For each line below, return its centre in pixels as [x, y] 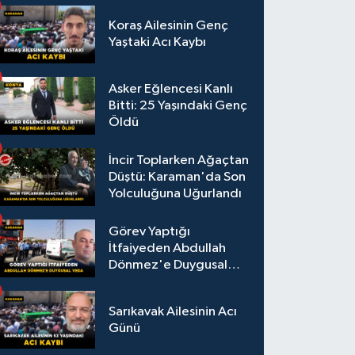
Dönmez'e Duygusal [168, 265]
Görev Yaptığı [150, 232]
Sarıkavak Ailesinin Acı [173, 311]
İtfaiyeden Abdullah [168, 249]
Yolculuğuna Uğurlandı [176, 193]
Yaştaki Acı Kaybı [158, 43]
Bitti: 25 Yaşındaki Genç [178, 105]
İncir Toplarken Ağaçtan [179, 160]
